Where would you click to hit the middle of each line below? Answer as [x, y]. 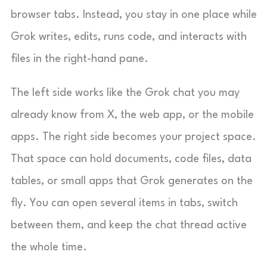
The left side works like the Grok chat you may [125, 93]
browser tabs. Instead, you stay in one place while [134, 15]
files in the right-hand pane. [80, 59]
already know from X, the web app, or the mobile [132, 115]
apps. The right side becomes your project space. [133, 137]
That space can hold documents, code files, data [131, 159]
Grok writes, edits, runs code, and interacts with [129, 37]
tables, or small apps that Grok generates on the [132, 181]
